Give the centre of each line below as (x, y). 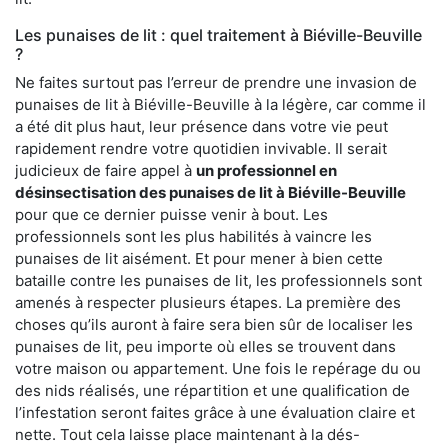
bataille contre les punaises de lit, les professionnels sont (218, 281)
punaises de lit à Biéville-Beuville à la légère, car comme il (220, 105)
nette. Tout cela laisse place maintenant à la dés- (187, 435)
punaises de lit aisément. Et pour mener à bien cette (199, 259)
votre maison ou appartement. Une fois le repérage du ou (218, 369)
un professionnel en (266, 171)
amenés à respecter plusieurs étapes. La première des (208, 303)
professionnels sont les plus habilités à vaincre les (193, 237)
